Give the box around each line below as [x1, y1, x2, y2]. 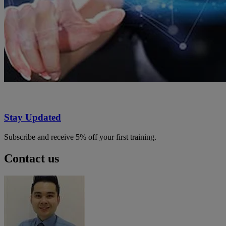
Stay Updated [4, 112, 61, 123]
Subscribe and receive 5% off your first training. [4, 132, 156, 141]
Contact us [4, 151, 59, 165]
